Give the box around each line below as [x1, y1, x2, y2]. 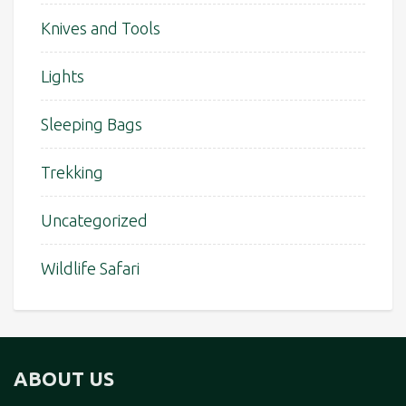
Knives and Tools [41, 19, 160, 38]
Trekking [41, 163, 103, 182]
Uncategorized [41, 211, 148, 230]
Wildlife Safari [41, 259, 140, 278]
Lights [41, 67, 84, 86]
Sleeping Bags [41, 115, 142, 134]
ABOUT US [14, 368, 114, 391]
